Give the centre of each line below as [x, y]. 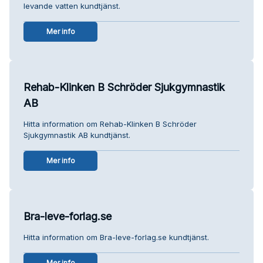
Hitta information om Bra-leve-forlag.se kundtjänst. [116, 237]
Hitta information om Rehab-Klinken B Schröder [110, 124]
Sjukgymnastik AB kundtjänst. [77, 135]
